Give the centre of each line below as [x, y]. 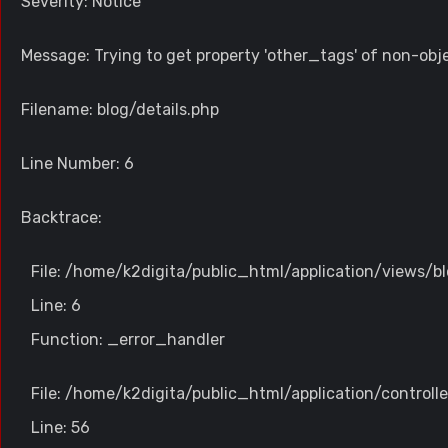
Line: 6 [56, 305]
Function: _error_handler [128, 339]
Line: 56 [60, 427]
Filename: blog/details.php [120, 109]
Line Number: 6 [77, 163]
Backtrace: [61, 217]
